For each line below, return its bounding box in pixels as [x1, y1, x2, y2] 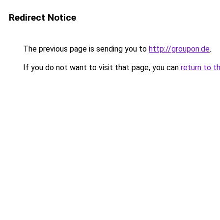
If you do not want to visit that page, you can [21, 63, 181, 72]
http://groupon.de [149, 44, 210, 54]
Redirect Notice [9, 12, 76, 23]
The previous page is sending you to [21, 44, 149, 54]
